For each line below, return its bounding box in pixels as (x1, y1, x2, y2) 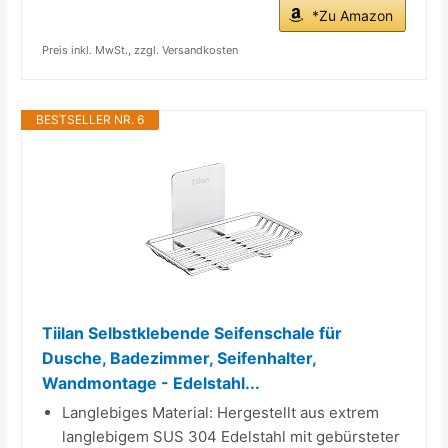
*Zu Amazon (311, 6, 393, 24)
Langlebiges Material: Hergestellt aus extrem (62, 402, 380, 422)
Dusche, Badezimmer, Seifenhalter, (42, 347, 317, 368)
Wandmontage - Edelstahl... (42, 372, 261, 393)
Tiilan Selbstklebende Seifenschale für (42, 322, 343, 343)
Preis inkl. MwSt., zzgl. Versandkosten (42, 42, 239, 57)
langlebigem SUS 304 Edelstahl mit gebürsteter (62, 426, 401, 446)
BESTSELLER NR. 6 (36, 111, 145, 127)
